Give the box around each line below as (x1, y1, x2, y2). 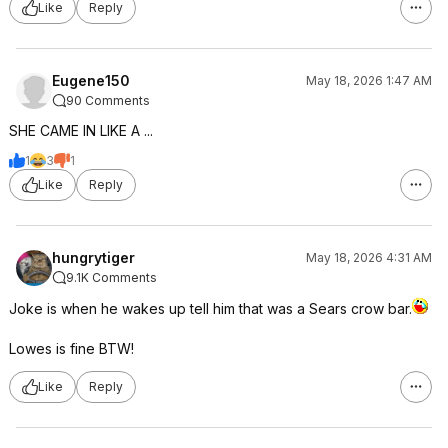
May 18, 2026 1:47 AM (306, 72, 432, 88)
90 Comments (66, 92, 150, 108)
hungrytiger (52, 248, 135, 266)
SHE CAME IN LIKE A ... (9, 121, 153, 139)
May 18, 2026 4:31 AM (306, 249, 432, 265)
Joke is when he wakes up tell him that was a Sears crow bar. (9, 299, 412, 317)
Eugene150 (52, 71, 130, 89)
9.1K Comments (66, 269, 157, 285)
